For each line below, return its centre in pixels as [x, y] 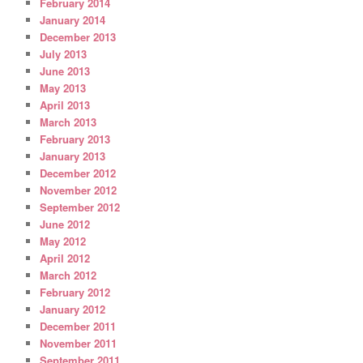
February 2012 [75, 292]
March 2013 [68, 122]
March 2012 [68, 275]
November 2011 [79, 343]
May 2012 [63, 241]
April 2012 [65, 258]
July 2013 [64, 53]
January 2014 [73, 19]
